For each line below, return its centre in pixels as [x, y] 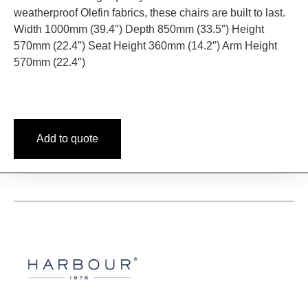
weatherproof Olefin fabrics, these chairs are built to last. [150, 12]
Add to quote [67, 139]
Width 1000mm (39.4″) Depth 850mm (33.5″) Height [139, 29]
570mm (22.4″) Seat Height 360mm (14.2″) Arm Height [145, 45]
